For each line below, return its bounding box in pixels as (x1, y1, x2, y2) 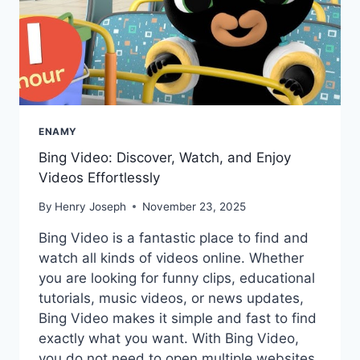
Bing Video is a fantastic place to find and (39, 230, 309, 247)
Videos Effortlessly (39, 169, 160, 186)
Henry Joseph (55, 200, 127, 214)
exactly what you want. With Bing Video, (39, 330, 299, 347)
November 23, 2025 (142, 200, 247, 214)
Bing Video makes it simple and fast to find (39, 310, 317, 327)
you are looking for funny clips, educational (39, 270, 315, 287)
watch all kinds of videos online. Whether (39, 250, 304, 267)
